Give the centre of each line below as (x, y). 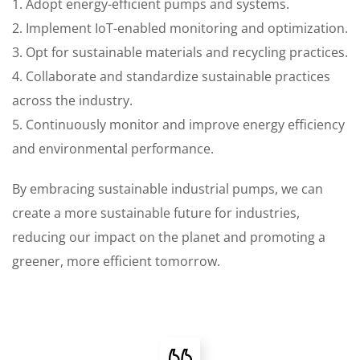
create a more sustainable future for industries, (156, 213)
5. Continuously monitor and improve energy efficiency (178, 125)
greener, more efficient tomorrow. (116, 261)
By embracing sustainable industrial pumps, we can (168, 189)
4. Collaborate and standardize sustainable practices (171, 76)
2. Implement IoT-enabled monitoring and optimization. (180, 28)
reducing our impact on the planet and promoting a (169, 237)
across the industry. (72, 100)
